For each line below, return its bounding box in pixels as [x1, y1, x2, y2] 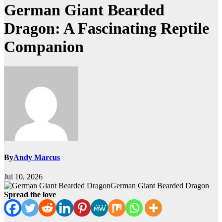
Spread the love [4, 190, 56, 199]
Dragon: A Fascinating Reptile [4, 19, 209, 37]
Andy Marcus [13, 153, 60, 162]
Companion [4, 37, 84, 55]
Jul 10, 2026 [4, 172, 43, 181]
